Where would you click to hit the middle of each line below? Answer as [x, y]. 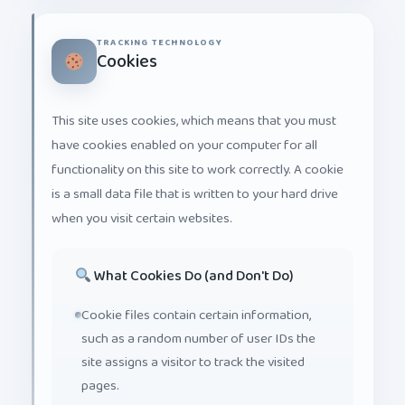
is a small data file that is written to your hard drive [195, 181]
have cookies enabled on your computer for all [184, 132]
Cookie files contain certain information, [196, 301]
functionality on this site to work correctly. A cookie [198, 156]
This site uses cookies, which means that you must [194, 108]
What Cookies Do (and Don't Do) [193, 262]
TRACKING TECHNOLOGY [160, 29]
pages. [100, 372]
